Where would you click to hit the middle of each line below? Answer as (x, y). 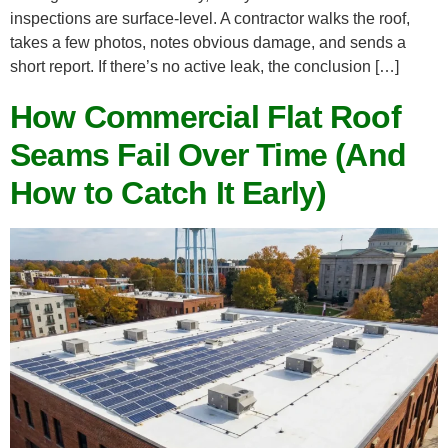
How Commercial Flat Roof (205, 116)
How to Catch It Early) (168, 192)
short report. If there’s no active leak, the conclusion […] (204, 66)
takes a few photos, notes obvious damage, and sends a (208, 42)
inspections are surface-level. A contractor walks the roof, (210, 18)
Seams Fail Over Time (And (208, 154)
